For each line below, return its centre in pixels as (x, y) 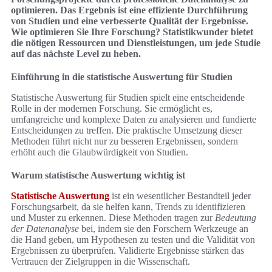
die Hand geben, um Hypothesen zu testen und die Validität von (133, 240)
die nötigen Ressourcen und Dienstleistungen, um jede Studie (136, 43)
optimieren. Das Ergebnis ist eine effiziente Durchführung (129, 10)
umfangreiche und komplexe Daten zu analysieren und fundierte (134, 120)
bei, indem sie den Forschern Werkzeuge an (164, 229)
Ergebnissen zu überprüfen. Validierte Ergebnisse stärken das (127, 251)
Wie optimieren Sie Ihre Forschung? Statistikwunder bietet (132, 32)
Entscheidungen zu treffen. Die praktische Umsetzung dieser (127, 131)
